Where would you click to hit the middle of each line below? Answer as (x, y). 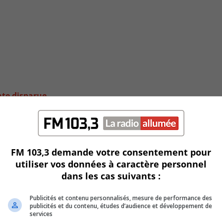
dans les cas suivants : (111, 176)
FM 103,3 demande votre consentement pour (111, 152)
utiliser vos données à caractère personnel (111, 164)
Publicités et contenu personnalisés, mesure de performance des (121, 198)
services (41, 214)
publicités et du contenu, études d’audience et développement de (121, 206)
